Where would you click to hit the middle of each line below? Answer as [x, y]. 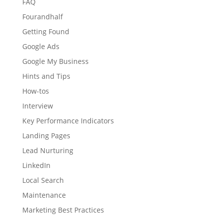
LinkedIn [36, 165]
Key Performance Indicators [68, 120]
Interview [37, 106]
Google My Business [55, 61]
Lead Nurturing [48, 150]
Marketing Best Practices [63, 210]
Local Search [43, 180]
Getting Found [46, 31]
